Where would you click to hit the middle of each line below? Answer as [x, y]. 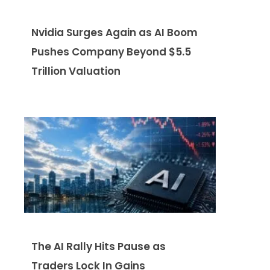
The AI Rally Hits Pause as [99, 247]
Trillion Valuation [76, 71]
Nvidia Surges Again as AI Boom [115, 33]
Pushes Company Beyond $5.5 [111, 52]
